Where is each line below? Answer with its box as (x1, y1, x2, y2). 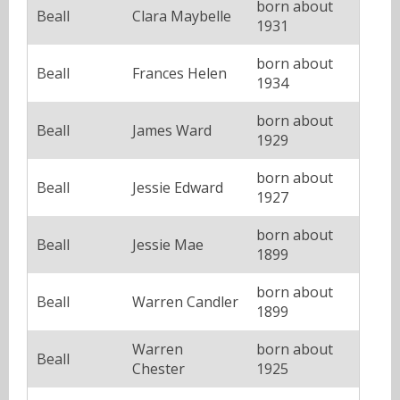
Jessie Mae (132, 234, 204, 254)
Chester (132, 358, 185, 379)
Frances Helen (132, 62, 227, 83)
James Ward (132, 120, 212, 140)
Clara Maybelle (132, 5, 231, 26)
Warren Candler (132, 291, 238, 312)
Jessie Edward (132, 177, 223, 197)
